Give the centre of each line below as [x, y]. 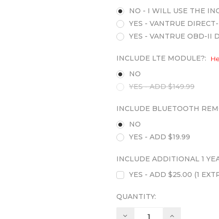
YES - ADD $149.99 [162, 87]
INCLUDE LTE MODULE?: [162, 58]
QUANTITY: [136, 197]
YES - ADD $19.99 [159, 137]
